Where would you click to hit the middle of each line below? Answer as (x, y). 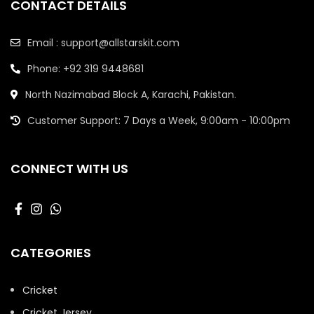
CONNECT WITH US (69, 168)
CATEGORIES (51, 252)
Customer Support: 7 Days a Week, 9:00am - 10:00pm (159, 120)
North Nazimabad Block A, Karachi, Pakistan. (131, 94)
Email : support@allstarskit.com (103, 42)
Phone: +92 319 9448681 (86, 68)
